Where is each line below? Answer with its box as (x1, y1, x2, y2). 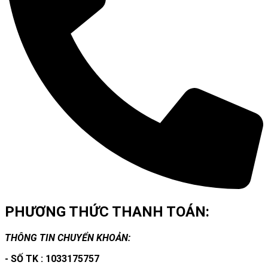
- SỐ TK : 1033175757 (5, 252, 99, 264)
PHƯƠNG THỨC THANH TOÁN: (5, 203, 209, 220)
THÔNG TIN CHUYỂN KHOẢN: (5, 232, 130, 243)
